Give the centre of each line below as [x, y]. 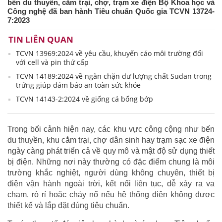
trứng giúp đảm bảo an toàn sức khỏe [78, 85]
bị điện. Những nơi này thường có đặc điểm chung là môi [111, 162]
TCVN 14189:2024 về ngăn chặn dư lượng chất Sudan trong [114, 76]
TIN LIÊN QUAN [41, 40]
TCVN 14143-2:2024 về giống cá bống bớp [84, 99]
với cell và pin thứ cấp [52, 62]
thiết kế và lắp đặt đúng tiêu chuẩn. [68, 206]
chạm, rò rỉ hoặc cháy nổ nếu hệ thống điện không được [111, 195]
